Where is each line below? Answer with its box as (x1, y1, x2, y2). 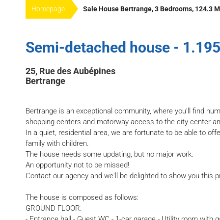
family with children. (26, 139, 89, 148)
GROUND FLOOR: (26, 204, 82, 213)
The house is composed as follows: (26, 193, 138, 202)
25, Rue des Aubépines (26, 66, 115, 77)
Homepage (31, 5, 65, 13)
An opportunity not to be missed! (26, 161, 129, 170)
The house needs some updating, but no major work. (26, 150, 193, 159)
